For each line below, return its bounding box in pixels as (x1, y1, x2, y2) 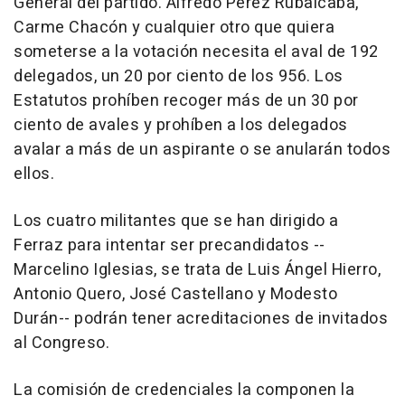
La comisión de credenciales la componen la (14, 378, 354, 402)
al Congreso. (14, 331, 109, 355)
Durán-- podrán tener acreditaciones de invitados (14, 306, 388, 331)
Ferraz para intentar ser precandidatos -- (14, 233, 325, 258)
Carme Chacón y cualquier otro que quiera (14, 15, 334, 40)
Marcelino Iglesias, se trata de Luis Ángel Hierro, (14, 258, 381, 282)
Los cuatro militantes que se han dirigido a (14, 209, 339, 233)
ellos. (14, 162, 54, 186)
